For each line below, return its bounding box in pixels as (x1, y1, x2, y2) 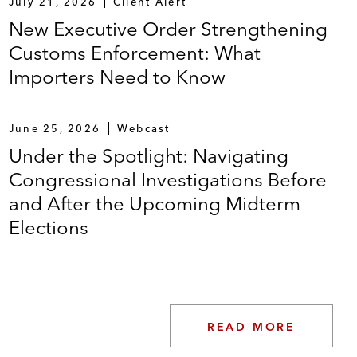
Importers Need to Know (8, 65, 226, 88)
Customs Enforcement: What (8, 41, 261, 65)
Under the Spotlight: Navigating (8, 143, 288, 167)
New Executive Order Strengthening (8, 17, 328, 41)
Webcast (116, 121, 171, 135)
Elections (8, 215, 88, 239)
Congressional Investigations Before (8, 167, 327, 191)
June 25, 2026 (8, 121, 101, 135)
